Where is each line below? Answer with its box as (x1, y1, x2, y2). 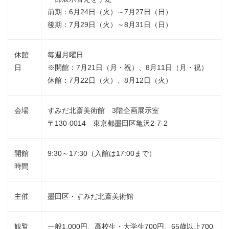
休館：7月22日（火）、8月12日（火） (48, 76, 172, 85)
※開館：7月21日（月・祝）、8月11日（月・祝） (48, 63, 208, 72)
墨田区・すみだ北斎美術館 (48, 192, 133, 201)
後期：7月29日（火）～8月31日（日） (48, 20, 172, 29)
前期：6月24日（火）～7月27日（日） (48, 8, 172, 16)
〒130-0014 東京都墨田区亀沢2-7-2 (48, 119, 168, 128)
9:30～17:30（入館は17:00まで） (48, 149, 156, 158)
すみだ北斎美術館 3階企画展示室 (48, 106, 159, 115)
